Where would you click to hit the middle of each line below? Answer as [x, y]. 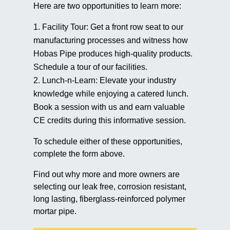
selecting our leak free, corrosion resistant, [110, 187]
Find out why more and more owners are [106, 175]
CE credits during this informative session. [109, 121]
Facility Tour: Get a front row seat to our [112, 27]
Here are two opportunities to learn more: [107, 6]
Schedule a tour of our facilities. [90, 67]
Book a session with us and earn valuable [109, 107]
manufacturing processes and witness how [110, 41]
